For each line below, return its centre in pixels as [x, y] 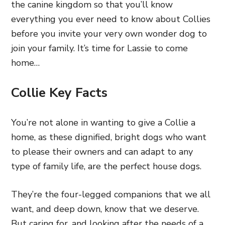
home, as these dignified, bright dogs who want [109, 137]
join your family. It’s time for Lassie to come [99, 48]
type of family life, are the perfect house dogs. [106, 166]
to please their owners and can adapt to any [102, 151]
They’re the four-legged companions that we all [111, 194]
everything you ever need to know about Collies [111, 19]
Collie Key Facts [59, 92]
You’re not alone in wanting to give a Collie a [103, 122]
